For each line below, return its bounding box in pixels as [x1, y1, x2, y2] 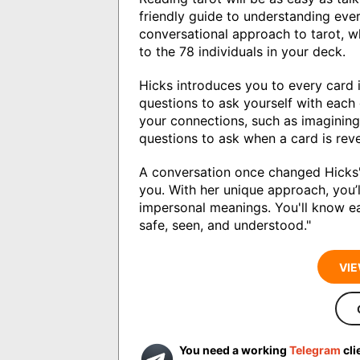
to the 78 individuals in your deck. [139, 43, 346, 59]
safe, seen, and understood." [139, 216, 311, 233]
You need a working [179, 342, 289, 357]
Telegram [289, 342, 341, 357]
